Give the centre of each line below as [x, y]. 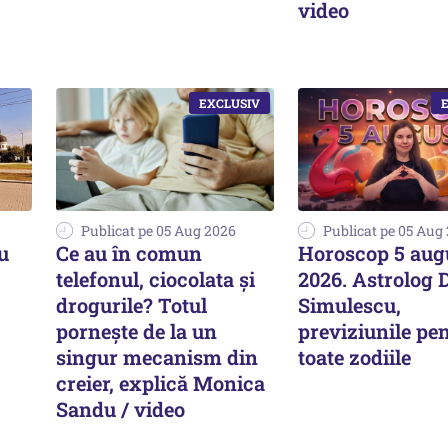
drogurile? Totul [131, 304]
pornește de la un [136, 330]
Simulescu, [349, 304]
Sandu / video [120, 408]
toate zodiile [354, 356]
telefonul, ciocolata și [155, 278]
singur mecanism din [157, 356]
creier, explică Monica [160, 382]
